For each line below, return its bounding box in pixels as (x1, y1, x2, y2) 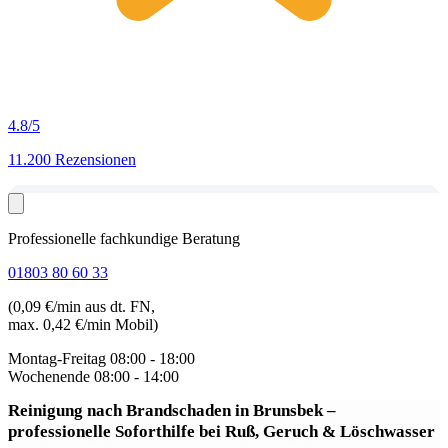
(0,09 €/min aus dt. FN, (8, 298, 155, 315)
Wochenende (8, 368, 90, 385)
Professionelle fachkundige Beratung (8, 230, 240, 247)
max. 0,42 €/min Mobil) (8, 316, 158, 333)
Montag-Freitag (8, 350, 106, 367)
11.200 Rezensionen (8, 151, 136, 168)
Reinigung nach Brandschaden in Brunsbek (8, 400, 327, 421)
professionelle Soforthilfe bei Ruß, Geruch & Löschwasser (8, 421, 435, 442)
